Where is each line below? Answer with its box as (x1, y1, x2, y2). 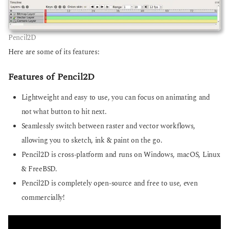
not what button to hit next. (21, 107, 107, 118)
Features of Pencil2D (8, 70, 95, 84)
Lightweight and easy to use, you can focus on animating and (21, 93, 210, 103)
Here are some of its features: (8, 47, 100, 58)
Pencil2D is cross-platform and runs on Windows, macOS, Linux (21, 150, 220, 161)
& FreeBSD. (21, 164, 57, 175)
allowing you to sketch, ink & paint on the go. (21, 135, 163, 146)
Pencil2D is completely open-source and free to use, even (21, 178, 198, 189)
